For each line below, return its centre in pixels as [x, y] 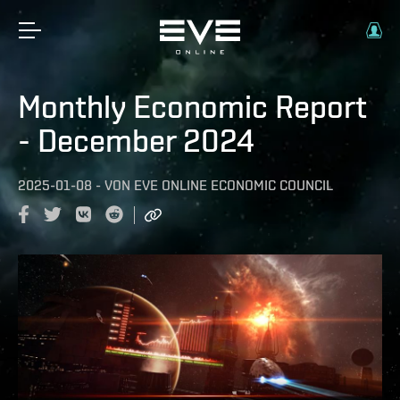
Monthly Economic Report [192, 106]
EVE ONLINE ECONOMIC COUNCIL [233, 185]
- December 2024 [136, 140]
